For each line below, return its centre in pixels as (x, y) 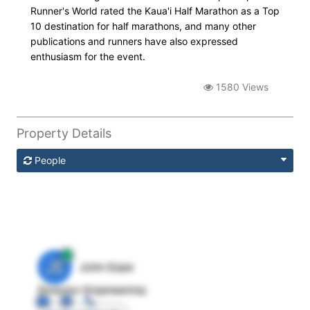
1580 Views (241, 87)
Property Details (64, 133)
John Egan (107, 267)
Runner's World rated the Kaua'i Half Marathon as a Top (155, 11)
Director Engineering (91, 290)
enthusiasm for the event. (88, 56)
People (50, 160)
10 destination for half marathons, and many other (143, 26)
